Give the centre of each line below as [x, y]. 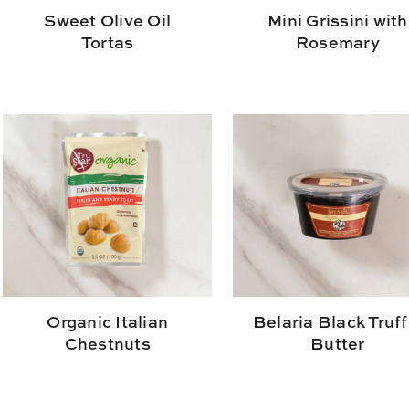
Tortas [107, 42]
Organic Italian [108, 321]
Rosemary [337, 42]
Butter [338, 343]
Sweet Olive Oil [108, 20]
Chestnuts [107, 343]
